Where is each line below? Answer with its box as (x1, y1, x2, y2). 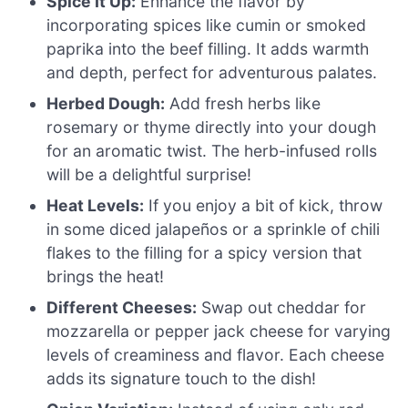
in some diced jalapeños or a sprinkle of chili (46, 219, 381, 240)
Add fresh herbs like (165, 94, 321, 114)
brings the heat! (46, 267, 165, 287)
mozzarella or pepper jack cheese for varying (46, 321, 392, 342)
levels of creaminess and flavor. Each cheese (46, 345, 385, 365)
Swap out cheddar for (197, 298, 367, 318)
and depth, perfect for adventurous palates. (46, 63, 378, 83)
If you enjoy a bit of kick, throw (144, 196, 383, 216)
